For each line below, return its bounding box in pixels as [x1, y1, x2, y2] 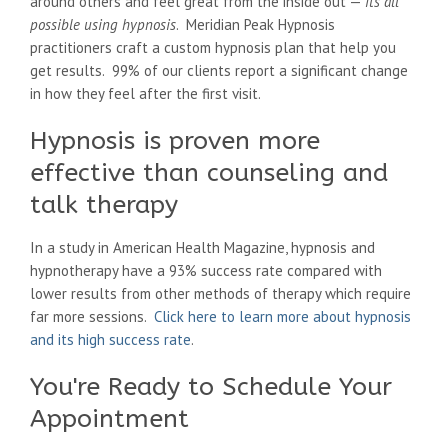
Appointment [30, 404, 189, 435]
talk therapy [30, 190, 178, 221]
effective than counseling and [30, 158, 388, 189]
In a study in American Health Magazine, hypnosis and [30, 238, 375, 258]
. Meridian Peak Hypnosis [176, 15, 335, 35]
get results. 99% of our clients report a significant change [30, 61, 408, 81]
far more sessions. [30, 307, 154, 327]
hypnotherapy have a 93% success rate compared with [30, 261, 382, 281]
